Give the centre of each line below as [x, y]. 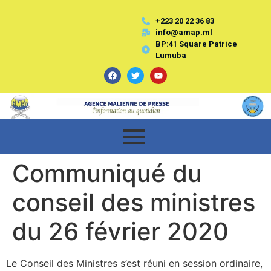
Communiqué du [107, 173]
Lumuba [171, 55]
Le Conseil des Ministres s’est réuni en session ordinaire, [134, 263]
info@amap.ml [184, 32]
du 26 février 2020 [120, 231]
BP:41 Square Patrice [196, 44]
